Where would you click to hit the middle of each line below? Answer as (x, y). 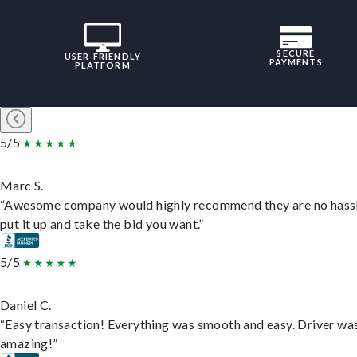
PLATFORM (102, 65)
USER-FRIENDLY (102, 57)
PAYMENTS (296, 62)
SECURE (296, 53)
